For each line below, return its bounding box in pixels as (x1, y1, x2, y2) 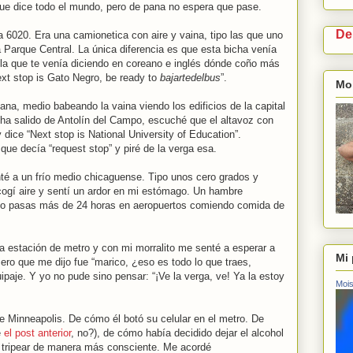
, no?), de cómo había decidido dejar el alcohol (71, 327, 284, 339)
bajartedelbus (160, 72, 221, 84)
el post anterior (4, 327, 71, 339)
